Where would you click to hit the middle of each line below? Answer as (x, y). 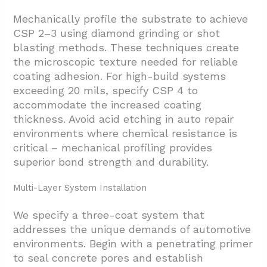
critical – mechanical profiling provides (113, 148)
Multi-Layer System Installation (80, 188)
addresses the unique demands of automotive (132, 229)
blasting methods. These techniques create (126, 48)
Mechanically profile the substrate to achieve (131, 19)
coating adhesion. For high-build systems (120, 76)
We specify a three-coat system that (109, 215)
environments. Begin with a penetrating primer (133, 244)
